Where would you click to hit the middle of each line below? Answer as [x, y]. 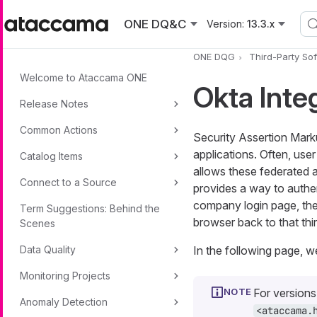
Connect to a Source [68, 182]
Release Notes [54, 104]
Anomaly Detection [64, 302]
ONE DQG [214, 57]
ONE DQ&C [155, 24]
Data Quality [48, 249]
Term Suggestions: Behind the [90, 208]
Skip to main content [55, 8]
